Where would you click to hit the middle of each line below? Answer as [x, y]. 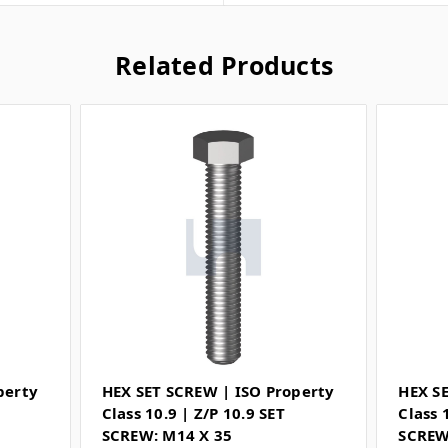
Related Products [224, 64]
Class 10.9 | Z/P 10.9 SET [193, 413]
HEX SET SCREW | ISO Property [218, 391]
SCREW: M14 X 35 [167, 435]
